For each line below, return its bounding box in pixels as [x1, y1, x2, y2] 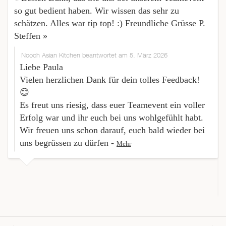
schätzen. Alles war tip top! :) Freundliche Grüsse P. [14, 18, 205, 29]
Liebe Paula [20, 62, 63, 73]
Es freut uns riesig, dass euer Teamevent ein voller [20, 100, 205, 110]
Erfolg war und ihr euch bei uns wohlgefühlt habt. [20, 112, 203, 123]
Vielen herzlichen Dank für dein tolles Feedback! [20, 75, 200, 85]
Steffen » [14, 31, 47, 41]
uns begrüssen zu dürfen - [20, 138, 117, 148]
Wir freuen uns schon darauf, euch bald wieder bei [20, 125, 205, 136]
